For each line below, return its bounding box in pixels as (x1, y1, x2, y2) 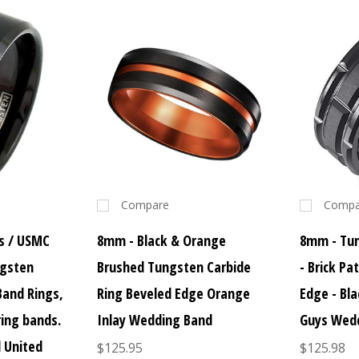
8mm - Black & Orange (96, 231, 226, 251)
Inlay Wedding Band (96, 310, 212, 330)
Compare (120, 197, 169, 213)
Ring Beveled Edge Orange (96, 284, 250, 304)
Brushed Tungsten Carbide (96, 257, 251, 277)
